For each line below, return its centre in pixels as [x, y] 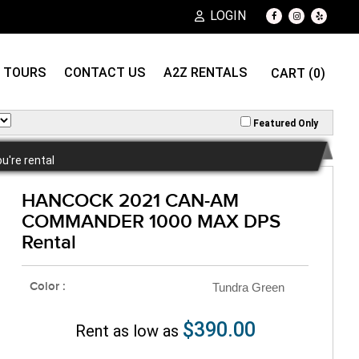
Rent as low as [129, 331]
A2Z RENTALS [205, 73]
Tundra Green [248, 287]
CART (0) [298, 73]
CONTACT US [105, 73]
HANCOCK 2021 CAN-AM [130, 200]
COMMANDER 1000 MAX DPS [151, 221]
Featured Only [284, 124]
